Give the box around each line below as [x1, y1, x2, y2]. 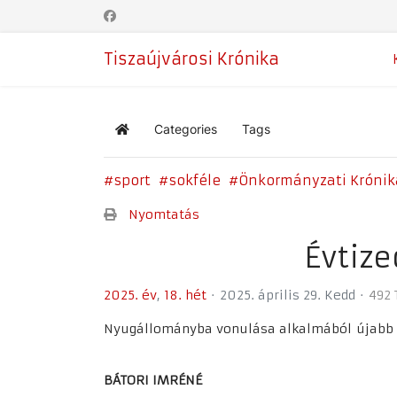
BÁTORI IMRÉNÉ [104, 372, 206, 388]
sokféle [168, 172, 221, 189]
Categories [154, 121, 217, 136]
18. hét [164, 287, 206, 303]
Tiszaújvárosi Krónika [104, 49, 279, 69]
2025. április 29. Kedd [220, 287, 355, 303]
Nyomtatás [128, 206, 199, 222]
